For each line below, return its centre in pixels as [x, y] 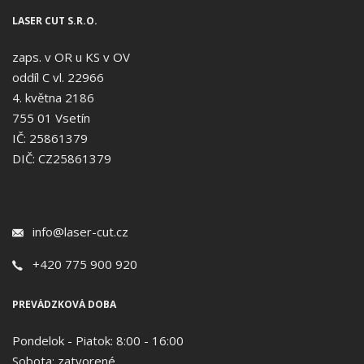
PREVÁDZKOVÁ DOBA [64, 304]
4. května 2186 [53, 97]
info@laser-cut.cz [80, 231]
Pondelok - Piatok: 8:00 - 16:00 [98, 340]
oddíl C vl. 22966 [58, 77]
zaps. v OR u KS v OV [71, 56]
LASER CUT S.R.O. [55, 20]
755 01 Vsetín [51, 117]
